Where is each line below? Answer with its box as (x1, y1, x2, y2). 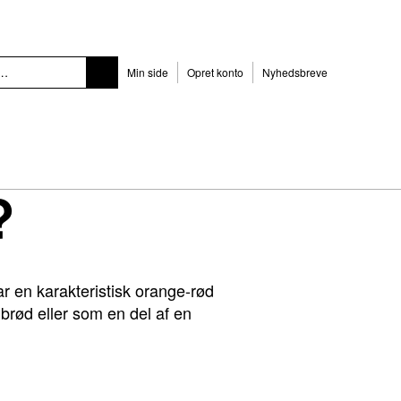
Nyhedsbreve (262, 64, 328, 80)
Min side (127, 64, 168, 80)
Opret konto (187, 64, 243, 80)
